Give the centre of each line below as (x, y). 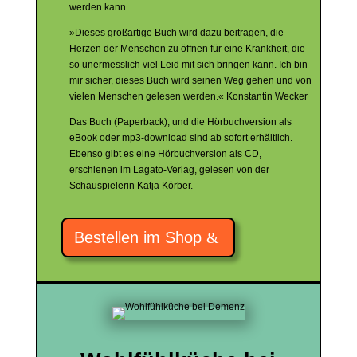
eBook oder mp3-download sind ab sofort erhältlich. (180, 138)
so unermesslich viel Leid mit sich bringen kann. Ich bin (188, 65)
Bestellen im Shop (137, 237)
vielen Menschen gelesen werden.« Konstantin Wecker (188, 96)
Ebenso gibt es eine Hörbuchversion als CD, (165, 154)
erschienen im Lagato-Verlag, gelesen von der (169, 170)
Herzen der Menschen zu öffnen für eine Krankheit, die (187, 49)
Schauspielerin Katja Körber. (131, 186)
